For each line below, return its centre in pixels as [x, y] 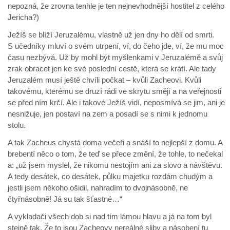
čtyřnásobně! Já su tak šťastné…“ [65, 199]
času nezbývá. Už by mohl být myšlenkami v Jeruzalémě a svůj [115, 57]
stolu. [17, 125]
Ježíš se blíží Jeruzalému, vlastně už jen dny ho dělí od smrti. [111, 35]
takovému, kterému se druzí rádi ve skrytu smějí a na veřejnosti [114, 91]
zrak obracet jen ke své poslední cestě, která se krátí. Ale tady [112, 69]
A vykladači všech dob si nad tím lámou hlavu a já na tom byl [110, 217]
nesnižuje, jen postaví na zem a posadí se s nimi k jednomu [108, 114]
